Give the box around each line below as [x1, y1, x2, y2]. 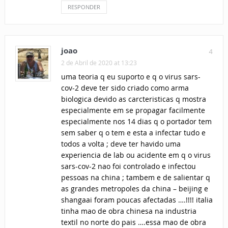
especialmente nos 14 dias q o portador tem [61, 117, 212, 127]
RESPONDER [67, 3, 100, 11]
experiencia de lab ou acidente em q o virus [61, 150, 211, 160]
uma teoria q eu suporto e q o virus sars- [61, 72, 201, 82]
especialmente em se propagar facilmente [61, 105, 205, 116]
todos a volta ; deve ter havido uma [61, 139, 181, 149]
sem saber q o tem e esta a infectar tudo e [61, 128, 206, 138]
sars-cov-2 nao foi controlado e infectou [61, 161, 196, 172]
